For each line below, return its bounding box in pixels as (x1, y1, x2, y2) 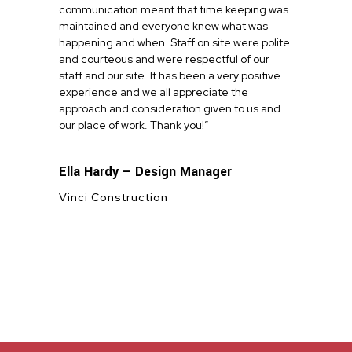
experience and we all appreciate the (59, 85, 248, 100)
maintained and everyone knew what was (59, 19, 268, 34)
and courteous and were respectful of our (59, 52, 269, 67)
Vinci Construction (59, 190, 168, 205)
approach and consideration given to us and (59, 101, 280, 116)
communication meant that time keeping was (59, 2, 288, 17)
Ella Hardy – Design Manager (59, 163, 232, 181)
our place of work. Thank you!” (59, 118, 208, 133)
